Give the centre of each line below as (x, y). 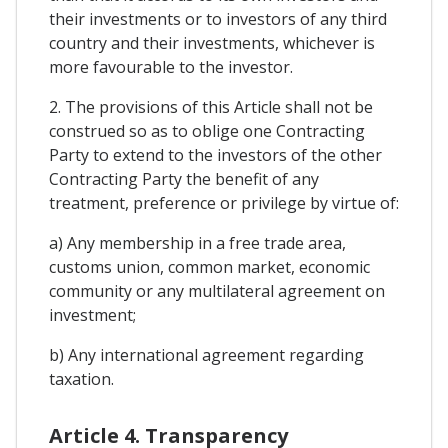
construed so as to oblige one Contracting (207, 131)
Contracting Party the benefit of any (184, 179)
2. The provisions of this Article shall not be (211, 107)
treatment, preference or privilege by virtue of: (224, 203)
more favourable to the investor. (171, 67)
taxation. (81, 379)
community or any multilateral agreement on (217, 291)
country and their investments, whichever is (212, 43)
